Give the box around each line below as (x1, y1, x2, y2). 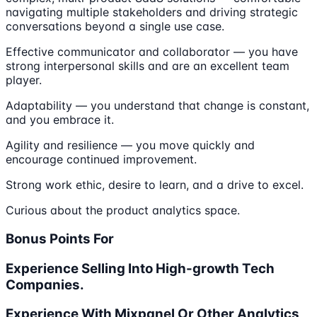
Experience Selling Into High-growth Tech (6, 260, 275, 277)
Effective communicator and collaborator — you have (6, 45, 298, 59)
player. (6, 73, 42, 88)
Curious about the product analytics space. (6, 203, 240, 218)
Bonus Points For (6, 231, 114, 247)
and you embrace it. (6, 113, 114, 127)
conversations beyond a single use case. (6, 19, 224, 34)
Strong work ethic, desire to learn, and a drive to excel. (6, 178, 304, 192)
